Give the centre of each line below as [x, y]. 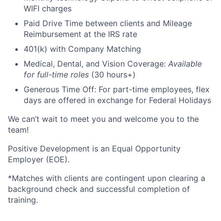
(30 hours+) [112, 75]
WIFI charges [48, 9]
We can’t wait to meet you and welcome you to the [103, 119]
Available [185, 64]
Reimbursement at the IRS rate [80, 34]
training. [23, 200]
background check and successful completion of [99, 189]
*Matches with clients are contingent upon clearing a [107, 178]
